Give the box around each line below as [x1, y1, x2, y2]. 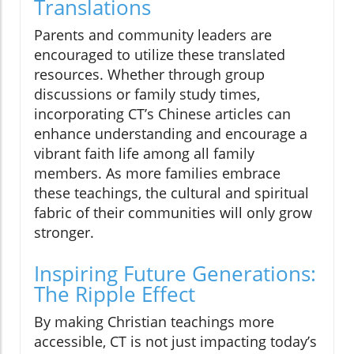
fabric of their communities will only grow [34, 202, 312, 222]
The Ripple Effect [34, 279, 195, 308]
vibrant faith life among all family [34, 143, 254, 163]
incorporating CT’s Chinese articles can [34, 104, 291, 123]
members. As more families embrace [34, 163, 281, 183]
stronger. [34, 222, 94, 242]
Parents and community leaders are [34, 24, 272, 44]
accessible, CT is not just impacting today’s [34, 331, 317, 351]
